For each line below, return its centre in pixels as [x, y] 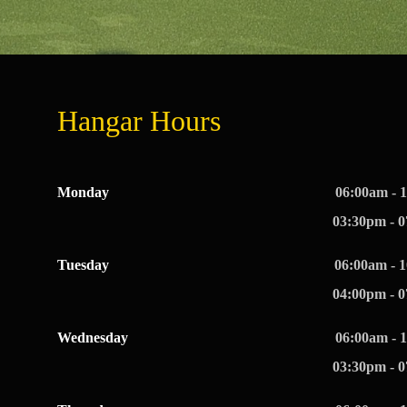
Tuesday [83, 265]
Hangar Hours [139, 121]
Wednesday [93, 338]
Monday [83, 192]
